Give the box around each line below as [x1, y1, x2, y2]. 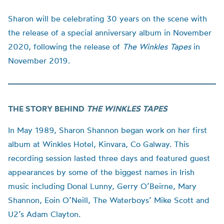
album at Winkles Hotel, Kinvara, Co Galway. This [8, 139, 189, 149]
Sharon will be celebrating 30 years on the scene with [8, 13, 207, 23]
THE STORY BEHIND [8, 103, 86, 113]
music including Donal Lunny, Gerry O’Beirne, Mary [8, 181, 196, 191]
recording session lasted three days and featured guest [8, 153, 210, 163]
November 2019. [8, 55, 70, 65]
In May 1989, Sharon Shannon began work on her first [8, 125, 207, 135]
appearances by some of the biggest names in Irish [8, 167, 194, 177]
